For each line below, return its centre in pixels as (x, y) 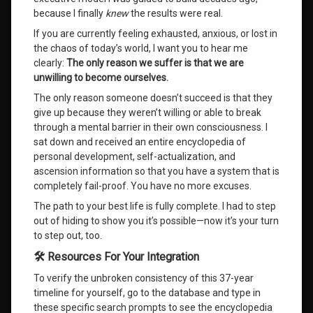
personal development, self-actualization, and (134, 156)
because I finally (70, 13)
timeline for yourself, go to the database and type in (147, 293)
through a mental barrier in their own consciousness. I (151, 127)
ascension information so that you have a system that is (156, 171)
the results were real (175, 13)
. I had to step (247, 206)
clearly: (50, 63)
